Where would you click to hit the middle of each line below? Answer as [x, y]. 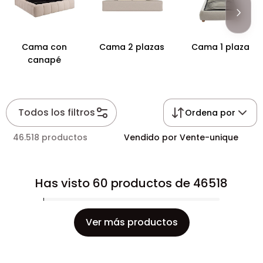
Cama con [44, 47]
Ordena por [210, 113]
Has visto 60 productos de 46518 [131, 183]
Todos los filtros [57, 112]
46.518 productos [50, 137]
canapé [44, 60]
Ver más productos [131, 222]
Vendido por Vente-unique [181, 137]
